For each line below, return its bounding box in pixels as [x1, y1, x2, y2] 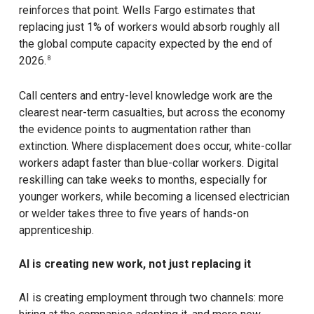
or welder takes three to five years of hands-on [18, 207, 249, 221]
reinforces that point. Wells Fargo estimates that [18, 4, 255, 18]
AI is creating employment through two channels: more [18, 291, 284, 305]
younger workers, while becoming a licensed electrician [18, 190, 289, 204]
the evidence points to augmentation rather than [18, 123, 251, 137]
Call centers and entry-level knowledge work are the [18, 89, 273, 103]
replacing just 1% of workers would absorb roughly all [18, 20, 280, 34]
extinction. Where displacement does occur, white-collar [18, 139, 292, 153]
